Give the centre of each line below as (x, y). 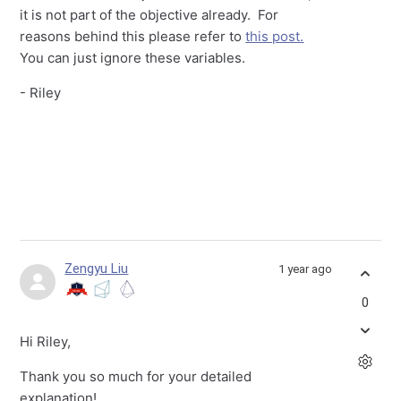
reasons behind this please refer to (133, 36)
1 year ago (305, 269)
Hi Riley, (46, 341)
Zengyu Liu (97, 268)
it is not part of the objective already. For (149, 14)
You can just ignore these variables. (133, 57)
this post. (275, 36)
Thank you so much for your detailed (136, 376)
